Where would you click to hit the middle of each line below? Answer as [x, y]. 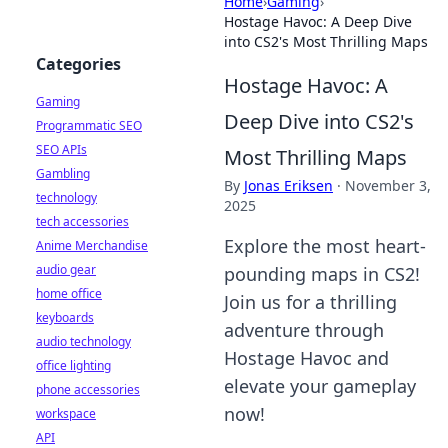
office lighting [73, 365]
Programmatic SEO [89, 125]
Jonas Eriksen [288, 185]
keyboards [65, 317]
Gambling [63, 173]
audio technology [83, 341]
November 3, [388, 185]
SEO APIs [61, 149]
